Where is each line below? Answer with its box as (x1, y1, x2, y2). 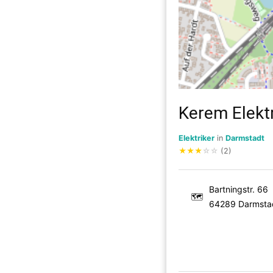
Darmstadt (225, 133, 264, 143)
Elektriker (179, 133, 214, 143)
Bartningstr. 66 (209, 184, 268, 194)
